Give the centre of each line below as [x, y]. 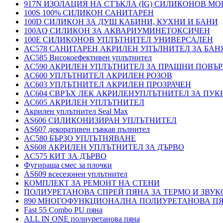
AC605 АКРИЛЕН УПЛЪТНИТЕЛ [84, 102]
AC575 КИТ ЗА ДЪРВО [65, 156]
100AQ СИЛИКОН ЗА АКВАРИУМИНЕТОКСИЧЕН [117, 31]
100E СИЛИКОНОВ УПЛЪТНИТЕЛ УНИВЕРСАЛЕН [118, 40]
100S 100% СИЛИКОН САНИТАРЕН [89, 13]
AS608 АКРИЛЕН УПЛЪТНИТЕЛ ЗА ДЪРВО [104, 147]
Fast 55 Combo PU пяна [63, 210]
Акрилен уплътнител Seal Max [76, 111]
